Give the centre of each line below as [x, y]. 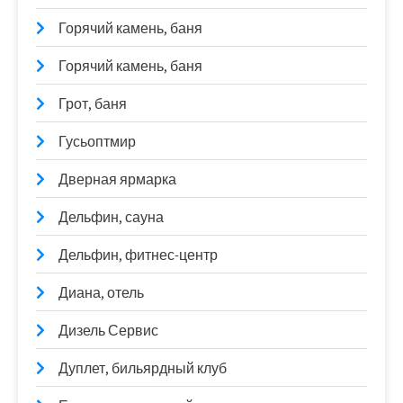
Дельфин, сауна [111, 217]
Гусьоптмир [97, 142]
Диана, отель [101, 293]
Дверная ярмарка [117, 179]
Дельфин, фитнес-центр [138, 255]
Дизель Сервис [108, 331]
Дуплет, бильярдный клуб [143, 368]
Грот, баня [93, 104]
